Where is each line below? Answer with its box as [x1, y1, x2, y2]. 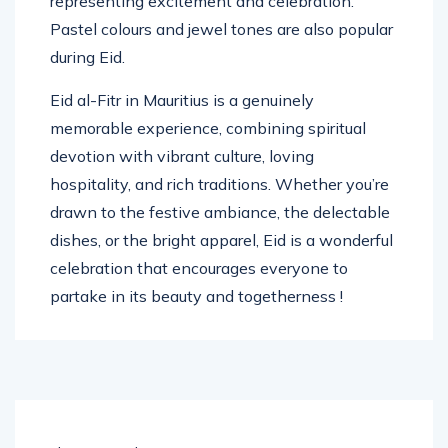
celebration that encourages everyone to [50, 258, 348, 279]
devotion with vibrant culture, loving [50, 146, 314, 167]
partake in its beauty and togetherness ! [50, 286, 343, 307]
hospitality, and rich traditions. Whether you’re [50, 174, 389, 195]
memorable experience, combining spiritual [50, 118, 366, 139]
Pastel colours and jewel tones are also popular [50, 19, 393, 40]
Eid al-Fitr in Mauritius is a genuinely [50, 90, 314, 111]
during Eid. [50, 47, 125, 68]
